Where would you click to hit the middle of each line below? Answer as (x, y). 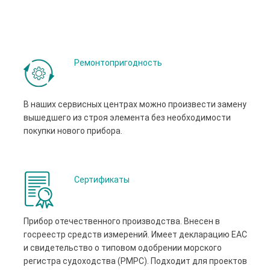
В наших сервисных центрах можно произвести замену (135, 105)
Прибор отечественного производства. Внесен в (122, 221)
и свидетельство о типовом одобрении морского (123, 248)
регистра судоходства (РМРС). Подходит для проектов (135, 261)
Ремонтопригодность (118, 63)
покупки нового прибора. (73, 131)
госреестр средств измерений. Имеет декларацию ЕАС (135, 235)
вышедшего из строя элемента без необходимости (127, 118)
